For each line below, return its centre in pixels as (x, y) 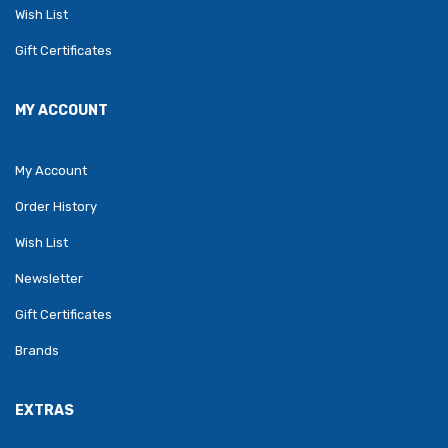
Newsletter (49, 279)
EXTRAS (44, 411)
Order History (56, 207)
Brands (37, 351)
